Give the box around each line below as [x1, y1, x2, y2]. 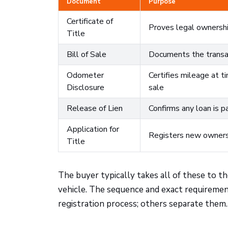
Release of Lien [67, 103, 123, 114]
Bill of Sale [67, 49, 106, 60]
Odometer [67, 70, 104, 81]
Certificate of [67, 16, 113, 27]
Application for [67, 124, 119, 135]
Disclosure [67, 82, 104, 93]
